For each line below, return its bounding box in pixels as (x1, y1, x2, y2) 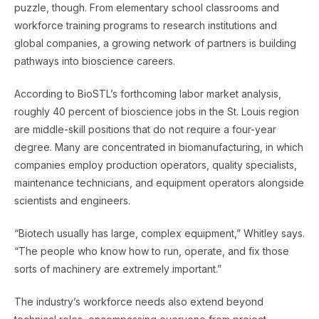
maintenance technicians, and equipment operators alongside (14, 176, 304, 189)
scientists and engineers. (14, 194, 130, 206)
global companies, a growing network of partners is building (14, 36, 296, 49)
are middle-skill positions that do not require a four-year (14, 122, 276, 135)
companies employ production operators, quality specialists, (14, 158, 297, 171)
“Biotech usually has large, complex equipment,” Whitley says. (14, 226, 305, 239)
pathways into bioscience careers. (14, 54, 175, 67)
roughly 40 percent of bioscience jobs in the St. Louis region (14, 105, 299, 117)
